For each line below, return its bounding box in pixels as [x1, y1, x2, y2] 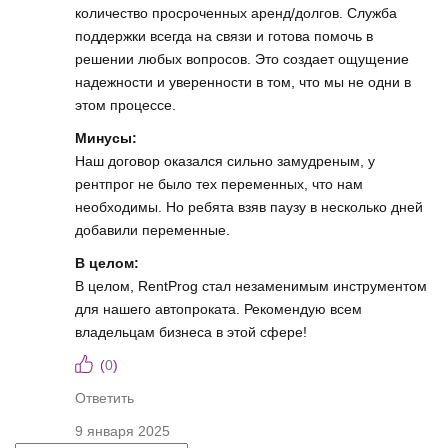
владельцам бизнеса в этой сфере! [75, 324, 307, 340]
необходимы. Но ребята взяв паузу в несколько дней [75, 199, 423, 215]
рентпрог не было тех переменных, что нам [75, 176, 363, 192]
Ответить [75, 390, 134, 406]
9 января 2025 [75, 423, 170, 439]
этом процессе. [75, 97, 176, 113]
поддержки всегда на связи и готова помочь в [75, 28, 373, 44]
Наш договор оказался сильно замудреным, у [75, 153, 375, 169]
